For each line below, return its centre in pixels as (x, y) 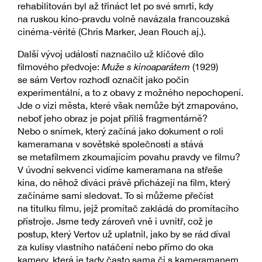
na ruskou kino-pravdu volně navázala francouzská (124, 19)
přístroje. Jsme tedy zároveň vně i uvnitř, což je (115, 221)
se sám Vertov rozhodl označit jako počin (103, 80)
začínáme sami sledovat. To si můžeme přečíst (116, 196)
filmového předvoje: (60, 67)
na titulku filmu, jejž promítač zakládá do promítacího (128, 208)
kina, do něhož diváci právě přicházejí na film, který (124, 183)
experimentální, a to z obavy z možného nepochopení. (130, 93)
